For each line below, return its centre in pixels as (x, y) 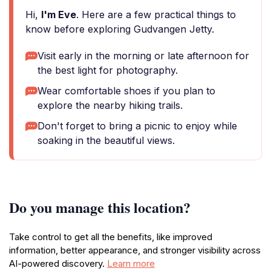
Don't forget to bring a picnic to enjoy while (137, 126)
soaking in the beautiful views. (106, 140)
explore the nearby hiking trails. (110, 105)
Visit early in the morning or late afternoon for (143, 56)
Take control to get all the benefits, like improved (111, 237)
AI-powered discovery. (58, 263)
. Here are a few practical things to (156, 15)
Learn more (131, 263)
